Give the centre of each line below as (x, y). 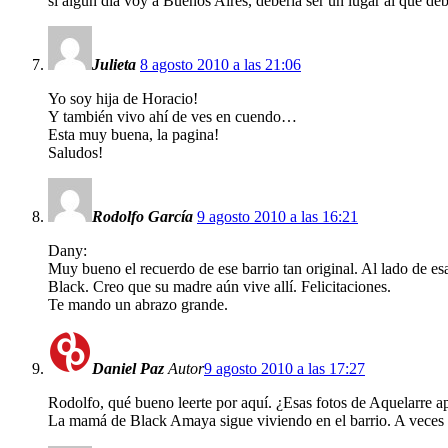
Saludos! (75, 152)
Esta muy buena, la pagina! (133, 134)
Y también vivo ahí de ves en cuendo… (172, 116)
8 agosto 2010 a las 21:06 (220, 64)
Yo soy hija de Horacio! (123, 98)
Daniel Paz (128, 368)
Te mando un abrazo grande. (138, 304)
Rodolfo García (142, 216)
